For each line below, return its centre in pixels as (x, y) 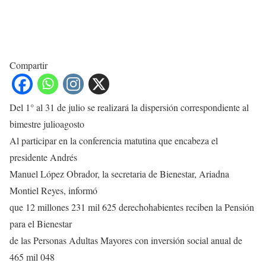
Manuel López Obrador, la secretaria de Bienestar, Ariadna (119, 174)
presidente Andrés (43, 157)
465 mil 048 (32, 257)
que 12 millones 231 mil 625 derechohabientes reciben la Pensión (132, 207)
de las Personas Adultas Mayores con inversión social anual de (126, 240)
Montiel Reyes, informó (53, 191)
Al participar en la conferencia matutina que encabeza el (114, 141)
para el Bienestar (41, 224)
